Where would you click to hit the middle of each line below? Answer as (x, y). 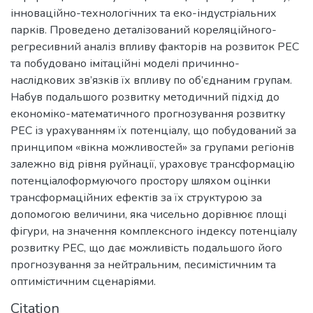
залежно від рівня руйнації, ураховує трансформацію (153, 164)
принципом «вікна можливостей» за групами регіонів (152, 147)
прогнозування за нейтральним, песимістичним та (143, 265)
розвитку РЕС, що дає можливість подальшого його (146, 248)
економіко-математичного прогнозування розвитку (148, 114)
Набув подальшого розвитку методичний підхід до (145, 97)
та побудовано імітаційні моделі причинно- (125, 64)
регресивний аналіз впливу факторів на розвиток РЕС (155, 47)
